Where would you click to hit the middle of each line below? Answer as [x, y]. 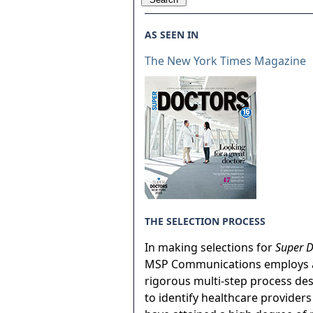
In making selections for [210, 247]
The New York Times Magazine [225, 61]
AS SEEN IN [172, 35]
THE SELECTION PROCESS [205, 221]
